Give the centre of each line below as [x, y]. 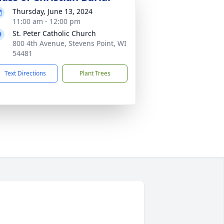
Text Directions [25, 73]
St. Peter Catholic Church [54, 33]
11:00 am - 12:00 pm [46, 21]
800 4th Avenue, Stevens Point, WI [69, 43]
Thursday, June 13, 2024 [52, 11]
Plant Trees [95, 73]
